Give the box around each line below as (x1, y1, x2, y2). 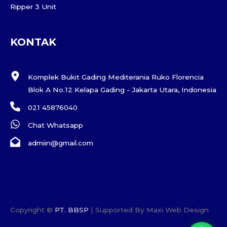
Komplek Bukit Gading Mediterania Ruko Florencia (28, 72, 204, 81)
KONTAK (10, 35, 56, 48)
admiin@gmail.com (28, 138, 93, 147)
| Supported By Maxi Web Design (89, 206, 209, 214)
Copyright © (10, 206, 55, 214)
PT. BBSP (55, 206, 89, 214)
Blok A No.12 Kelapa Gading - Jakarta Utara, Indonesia (28, 85, 216, 94)
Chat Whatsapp (28, 121, 83, 129)
